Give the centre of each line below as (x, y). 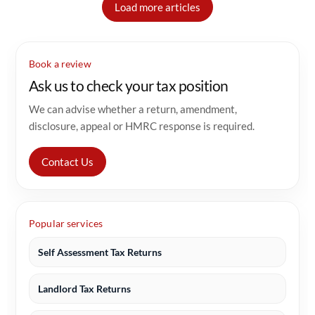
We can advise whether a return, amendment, (133, 109)
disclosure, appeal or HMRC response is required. (142, 126)
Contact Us (67, 162)
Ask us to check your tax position (129, 85)
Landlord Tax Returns (84, 289)
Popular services (66, 224)
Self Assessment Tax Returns (100, 252)
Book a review (60, 64)
